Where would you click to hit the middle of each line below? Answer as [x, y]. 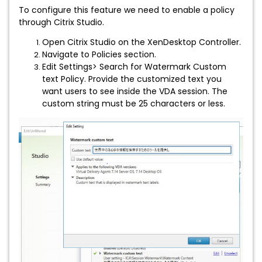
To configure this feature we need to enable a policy [127, 10]
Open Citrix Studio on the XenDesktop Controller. [142, 42]
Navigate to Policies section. [99, 54]
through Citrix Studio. [61, 22]
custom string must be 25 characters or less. [134, 104]
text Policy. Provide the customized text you [132, 79]
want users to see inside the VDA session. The [135, 91]
